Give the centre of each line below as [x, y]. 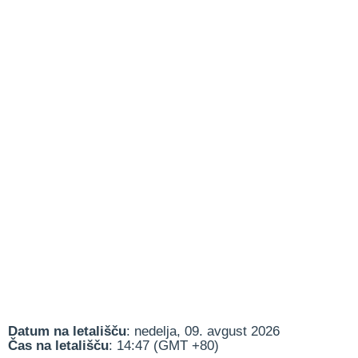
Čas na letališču [58, 346]
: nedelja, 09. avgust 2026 [203, 331]
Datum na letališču [67, 331]
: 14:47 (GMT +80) [164, 346]
